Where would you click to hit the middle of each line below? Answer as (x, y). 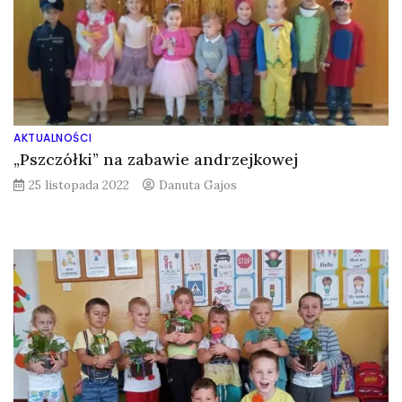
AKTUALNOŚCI (53, 137)
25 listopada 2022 (79, 184)
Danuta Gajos (198, 184)
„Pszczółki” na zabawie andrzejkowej (156, 159)
